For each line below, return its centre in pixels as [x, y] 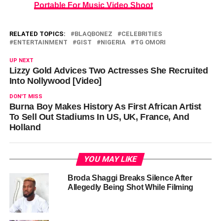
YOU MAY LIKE [111, 159]
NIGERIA [113, 42]
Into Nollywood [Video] [55, 81]
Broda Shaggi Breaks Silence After [130, 178]
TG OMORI [150, 42]
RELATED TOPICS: [37, 34]
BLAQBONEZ [93, 34]
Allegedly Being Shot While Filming [130, 187]
